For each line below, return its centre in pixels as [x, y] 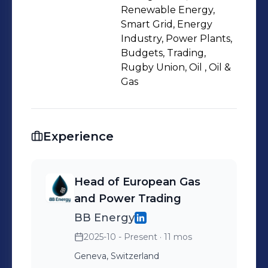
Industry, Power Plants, [176, 39]
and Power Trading [128, 199]
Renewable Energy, [168, 10]
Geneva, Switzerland [117, 256]
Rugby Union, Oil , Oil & [176, 67]
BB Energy [104, 218]
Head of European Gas [137, 182]
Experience [78, 136]
